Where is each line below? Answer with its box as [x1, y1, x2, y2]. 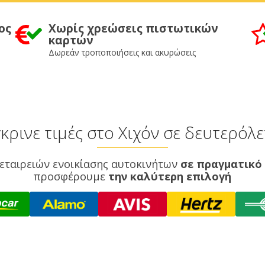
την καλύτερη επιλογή [108, 169, 231, 184]
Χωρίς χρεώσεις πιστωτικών [48, 21, 218, 36]
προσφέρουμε [34, 169, 108, 184]
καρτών [48, 33, 93, 48]
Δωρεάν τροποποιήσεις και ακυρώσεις [48, 47, 196, 58]
